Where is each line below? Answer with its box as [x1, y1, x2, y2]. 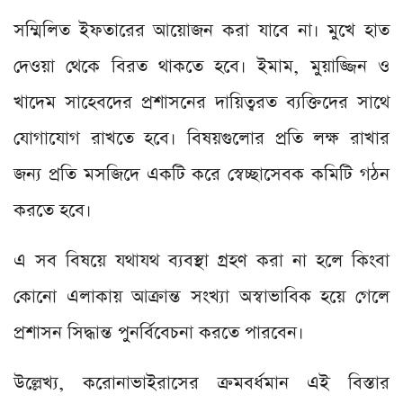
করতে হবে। [13, 197, 92, 223]
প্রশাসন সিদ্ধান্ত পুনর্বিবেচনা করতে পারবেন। [13, 319, 304, 345]
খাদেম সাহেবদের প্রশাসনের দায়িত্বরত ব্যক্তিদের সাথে [13, 89, 390, 115]
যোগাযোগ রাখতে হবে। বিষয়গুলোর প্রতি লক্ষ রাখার [13, 125, 390, 151]
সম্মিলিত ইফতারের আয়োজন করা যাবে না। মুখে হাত [13, 17, 390, 43]
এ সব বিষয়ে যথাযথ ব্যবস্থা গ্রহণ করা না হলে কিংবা [13, 247, 390, 273]
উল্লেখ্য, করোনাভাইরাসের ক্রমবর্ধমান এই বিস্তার [13, 370, 390, 396]
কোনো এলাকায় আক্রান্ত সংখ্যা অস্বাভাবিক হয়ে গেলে [13, 283, 390, 309]
